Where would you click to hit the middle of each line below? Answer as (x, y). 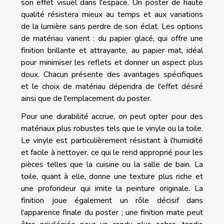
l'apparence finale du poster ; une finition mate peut (112, 212)
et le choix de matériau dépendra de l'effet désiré (112, 86)
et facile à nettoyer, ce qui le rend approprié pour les (112, 152)
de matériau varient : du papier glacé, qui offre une (112, 38)
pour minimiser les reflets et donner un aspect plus (112, 62)
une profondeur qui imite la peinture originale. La (112, 188)
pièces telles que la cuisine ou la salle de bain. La (112, 164)
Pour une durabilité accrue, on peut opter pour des (112, 116)
